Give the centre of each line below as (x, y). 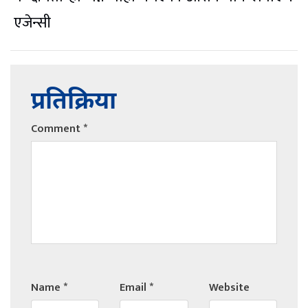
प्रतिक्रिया (74, 103)
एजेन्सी (32, 23)
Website (229, 288)
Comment (57, 129)
